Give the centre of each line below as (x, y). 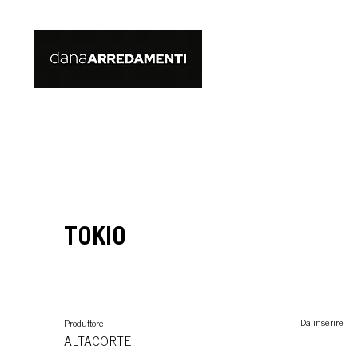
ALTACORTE (97, 343)
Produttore (84, 324)
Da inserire (322, 324)
